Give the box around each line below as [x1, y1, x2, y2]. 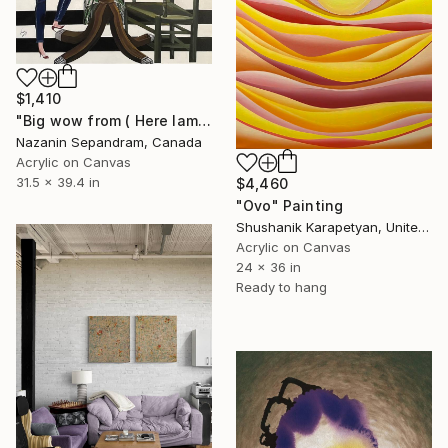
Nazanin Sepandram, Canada [16, 133, 202, 150]
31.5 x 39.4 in [16, 173, 100, 190]
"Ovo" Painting [236, 196, 344, 214]
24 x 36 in [236, 258, 301, 275]
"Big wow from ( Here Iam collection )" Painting [197, 111, 211, 129]
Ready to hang [236, 278, 327, 295]
